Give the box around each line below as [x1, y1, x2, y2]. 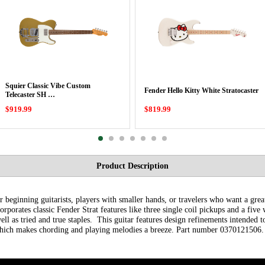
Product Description [96, 161, 169, 170]
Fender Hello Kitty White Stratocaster [144, 86, 258, 95]
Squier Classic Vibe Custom [5, 82, 91, 90]
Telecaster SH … [5, 91, 55, 99]
